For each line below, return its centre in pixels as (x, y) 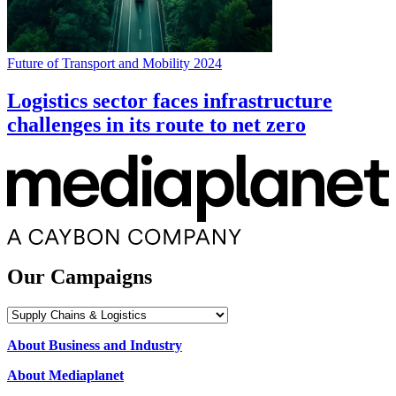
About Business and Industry (95, 346)
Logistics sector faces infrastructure (170, 101)
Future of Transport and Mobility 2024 (114, 64)
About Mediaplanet (65, 376)
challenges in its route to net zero (156, 125)
